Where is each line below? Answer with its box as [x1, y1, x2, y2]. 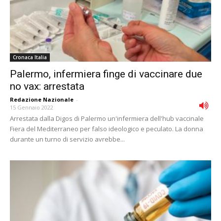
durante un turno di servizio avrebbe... [10, 134, 125, 144]
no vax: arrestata [10, 80, 84, 92]
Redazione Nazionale [10, 95, 74, 103]
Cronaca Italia [13, 53, 47, 61]
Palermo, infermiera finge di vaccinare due [10, 68, 202, 80]
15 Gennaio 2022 [10, 103, 53, 111]
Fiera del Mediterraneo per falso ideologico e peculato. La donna [10, 124, 203, 133]
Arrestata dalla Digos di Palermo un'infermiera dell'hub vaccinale [10, 113, 204, 123]
